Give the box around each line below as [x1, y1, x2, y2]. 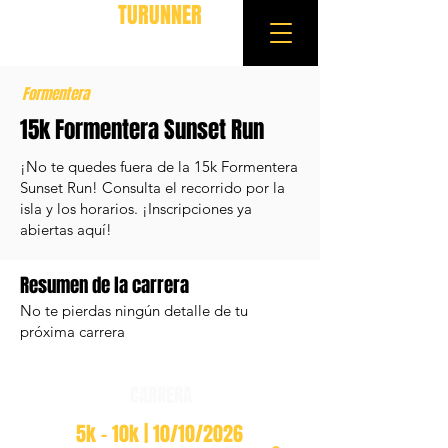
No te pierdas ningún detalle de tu [20, 301, 248, 320]
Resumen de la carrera [20, 271, 189, 299]
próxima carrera [20, 322, 129, 341]
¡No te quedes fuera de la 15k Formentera [20, 157, 298, 176]
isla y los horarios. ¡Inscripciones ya [20, 199, 252, 218]
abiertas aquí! [20, 220, 112, 239]
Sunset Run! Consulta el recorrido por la [20, 178, 285, 197]
